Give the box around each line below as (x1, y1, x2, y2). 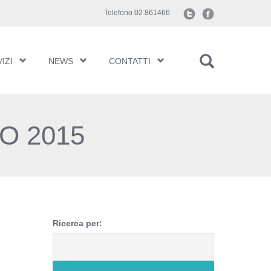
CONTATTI (109, 56, 151, 66)
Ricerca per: (53, 218, 103, 228)
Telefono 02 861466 (104, 8, 170, 17)
